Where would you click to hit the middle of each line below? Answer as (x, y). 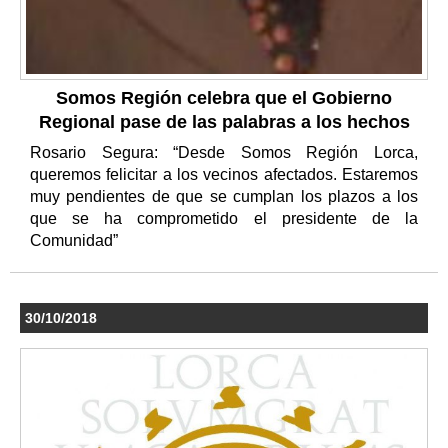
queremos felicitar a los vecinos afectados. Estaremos (224, 175)
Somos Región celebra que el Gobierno (224, 98)
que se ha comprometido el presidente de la (224, 219)
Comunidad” (76, 241)
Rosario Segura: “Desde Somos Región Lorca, (224, 153)
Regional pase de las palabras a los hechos (224, 122)
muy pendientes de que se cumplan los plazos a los (224, 197)
